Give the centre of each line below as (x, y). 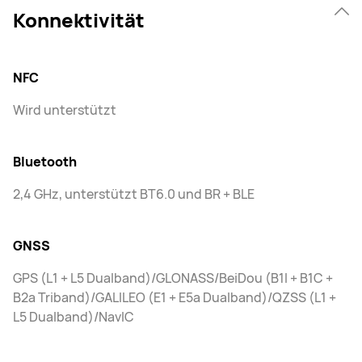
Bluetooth (45, 162)
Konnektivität (79, 20)
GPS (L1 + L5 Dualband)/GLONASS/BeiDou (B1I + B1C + (173, 278)
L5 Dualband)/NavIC (74, 317)
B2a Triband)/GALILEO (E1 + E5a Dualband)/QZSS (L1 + (175, 298)
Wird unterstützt (65, 110)
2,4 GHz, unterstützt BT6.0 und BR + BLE (134, 194)
